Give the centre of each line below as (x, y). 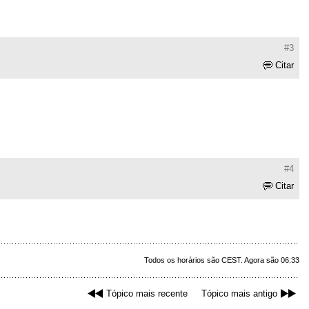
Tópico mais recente (147, 294)
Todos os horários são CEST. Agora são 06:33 (222, 260)
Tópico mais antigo (239, 294)
